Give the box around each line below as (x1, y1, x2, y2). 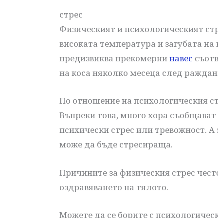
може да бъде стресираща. (59, 139, 173, 150)
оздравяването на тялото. (59, 181, 168, 193)
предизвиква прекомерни (59, 53, 169, 64)
